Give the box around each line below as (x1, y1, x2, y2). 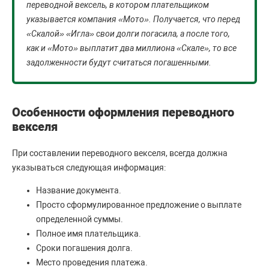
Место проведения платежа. (36, 258, 148, 267)
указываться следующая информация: (12, 163, 166, 172)
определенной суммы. (36, 214, 123, 224)
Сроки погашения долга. (36, 243, 133, 253)
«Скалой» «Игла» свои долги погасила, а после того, (26, 29, 230, 38)
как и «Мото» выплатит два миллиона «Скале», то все (26, 43, 237, 53)
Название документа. (36, 186, 121, 195)
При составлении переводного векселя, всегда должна (12, 148, 228, 158)
